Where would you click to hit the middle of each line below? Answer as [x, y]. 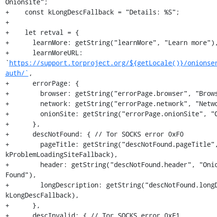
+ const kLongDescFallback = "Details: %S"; [92, 12]
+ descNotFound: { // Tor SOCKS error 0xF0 [94, 134]
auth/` [17, 73]
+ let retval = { [42, 32]
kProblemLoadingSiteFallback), [61, 154]
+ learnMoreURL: [44, 53]
